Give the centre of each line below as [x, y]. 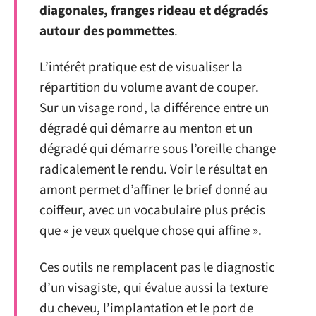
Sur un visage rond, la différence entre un [154, 109]
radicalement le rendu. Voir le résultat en [153, 170]
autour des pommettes [107, 31]
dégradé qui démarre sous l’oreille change [158, 150]
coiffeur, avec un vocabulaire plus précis [152, 211]
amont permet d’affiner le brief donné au [153, 190]
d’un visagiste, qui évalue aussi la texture [154, 288]
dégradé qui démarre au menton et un [146, 129]
